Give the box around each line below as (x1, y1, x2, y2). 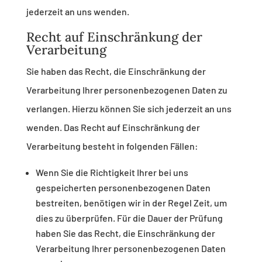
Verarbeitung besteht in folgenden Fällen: (26, 140, 198, 152)
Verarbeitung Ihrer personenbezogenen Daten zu (26, 84, 227, 96)
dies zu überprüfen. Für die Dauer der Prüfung (35, 212, 223, 224)
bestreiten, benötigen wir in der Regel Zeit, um (35, 197, 227, 209)
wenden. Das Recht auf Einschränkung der (26, 122, 200, 133)
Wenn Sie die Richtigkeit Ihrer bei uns (35, 167, 188, 178)
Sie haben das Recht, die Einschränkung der (26, 65, 206, 77)
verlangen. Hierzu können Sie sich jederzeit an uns (26, 103, 232, 115)
